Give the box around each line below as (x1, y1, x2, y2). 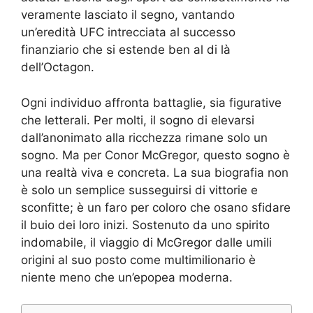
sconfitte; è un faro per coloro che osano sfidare (21, 200, 291, 214)
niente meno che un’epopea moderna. (21, 270, 233, 284)
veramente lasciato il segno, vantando (21, 8, 235, 22)
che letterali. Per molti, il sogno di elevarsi (21, 112, 254, 127)
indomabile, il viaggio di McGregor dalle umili (21, 235, 272, 249)
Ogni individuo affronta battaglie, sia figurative (21, 95, 282, 110)
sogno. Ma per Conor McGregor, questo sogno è (21, 147, 290, 162)
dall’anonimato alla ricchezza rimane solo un (21, 130, 268, 145)
